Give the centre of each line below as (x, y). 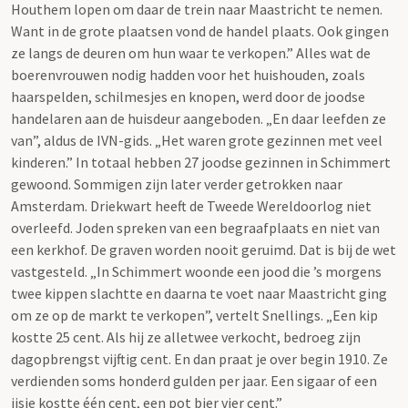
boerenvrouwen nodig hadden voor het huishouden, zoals (188, 74)
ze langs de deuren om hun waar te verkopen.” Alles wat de (191, 52)
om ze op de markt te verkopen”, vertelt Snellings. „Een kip (194, 315)
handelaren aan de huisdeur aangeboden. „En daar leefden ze (199, 118)
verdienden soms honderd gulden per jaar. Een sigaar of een (194, 380)
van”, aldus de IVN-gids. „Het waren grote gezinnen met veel (197, 140)
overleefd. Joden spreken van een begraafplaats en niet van (195, 227)
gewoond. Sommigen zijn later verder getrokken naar (177, 184)
